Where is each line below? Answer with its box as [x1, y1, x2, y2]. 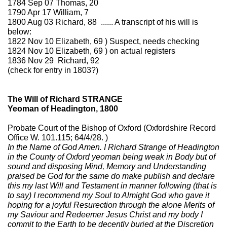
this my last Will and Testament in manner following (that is [8, 181, 217, 190]
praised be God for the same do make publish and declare [8, 172, 215, 180]
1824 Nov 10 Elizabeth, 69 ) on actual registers [8, 47, 175, 55]
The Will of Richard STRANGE [8, 95, 123, 103]
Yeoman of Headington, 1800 [8, 104, 118, 113]
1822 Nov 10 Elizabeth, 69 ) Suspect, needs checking [8, 37, 200, 46]
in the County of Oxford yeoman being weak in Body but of [8, 153, 215, 161]
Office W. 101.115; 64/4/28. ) [8, 133, 108, 142]
